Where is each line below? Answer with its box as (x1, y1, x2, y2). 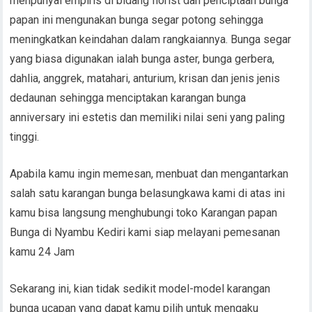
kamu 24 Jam (10, 245, 75, 258)
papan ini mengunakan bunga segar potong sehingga (10, 13, 264, 26)
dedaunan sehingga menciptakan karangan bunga (10, 91, 247, 104)
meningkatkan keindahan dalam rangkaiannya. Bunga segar (10, 33, 292, 46)
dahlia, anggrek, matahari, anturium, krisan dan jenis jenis (10, 72, 281, 85)
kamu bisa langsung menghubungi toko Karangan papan (10, 206, 278, 219)
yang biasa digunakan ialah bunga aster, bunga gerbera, (10, 52, 275, 65)
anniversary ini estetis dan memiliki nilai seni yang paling (10, 111, 286, 124)
